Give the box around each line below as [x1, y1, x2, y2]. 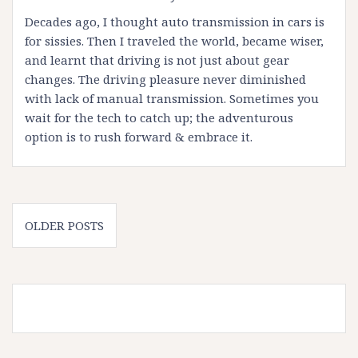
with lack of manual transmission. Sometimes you [25, 90, 319, 107]
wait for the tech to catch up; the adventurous [25, 109, 293, 126]
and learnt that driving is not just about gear [25, 52, 289, 69]
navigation [11, 225, 129, 258]
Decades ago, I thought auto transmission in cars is [25, 14, 324, 30]
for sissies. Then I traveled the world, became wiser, [25, 33, 324, 50]
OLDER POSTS [25, 217, 104, 234]
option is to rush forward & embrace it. [25, 129, 253, 145]
